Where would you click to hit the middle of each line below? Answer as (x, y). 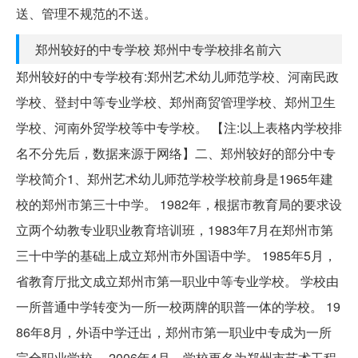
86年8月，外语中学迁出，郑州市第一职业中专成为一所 (174, 332)
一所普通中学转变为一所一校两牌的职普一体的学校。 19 (178, 306)
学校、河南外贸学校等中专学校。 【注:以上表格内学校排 (179, 127)
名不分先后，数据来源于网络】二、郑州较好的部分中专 (176, 153)
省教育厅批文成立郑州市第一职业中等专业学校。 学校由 (177, 280)
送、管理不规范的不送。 (86, 13)
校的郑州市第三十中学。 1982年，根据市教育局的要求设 (179, 204)
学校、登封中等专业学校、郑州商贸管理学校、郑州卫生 (176, 101)
